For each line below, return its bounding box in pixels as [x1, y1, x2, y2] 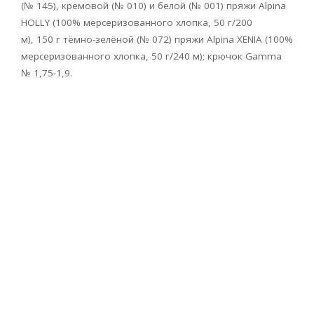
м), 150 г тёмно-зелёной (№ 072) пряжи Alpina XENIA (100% [21, 33, 293, 46]
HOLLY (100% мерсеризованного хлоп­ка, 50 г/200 [21, 16, 252, 29]
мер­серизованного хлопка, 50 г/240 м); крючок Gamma [21, 50, 282, 63]
